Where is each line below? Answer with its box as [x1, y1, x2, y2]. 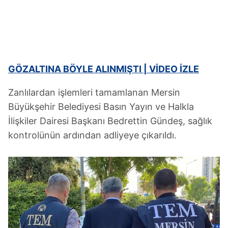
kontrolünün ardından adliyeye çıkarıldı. [8, 129, 177, 140]
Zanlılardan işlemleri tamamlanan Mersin [8, 87, 180, 98]
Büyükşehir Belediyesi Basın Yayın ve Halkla [8, 101, 194, 112]
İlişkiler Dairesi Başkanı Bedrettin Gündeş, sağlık [8, 115, 212, 126]
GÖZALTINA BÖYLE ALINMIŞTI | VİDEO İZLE [8, 63, 199, 74]
